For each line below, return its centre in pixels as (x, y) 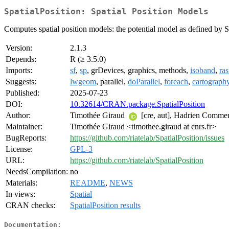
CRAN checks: (30, 205)
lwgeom (83, 82)
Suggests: (21, 82)
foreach (176, 82)
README (88, 183)
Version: (19, 48)
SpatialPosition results (105, 205)
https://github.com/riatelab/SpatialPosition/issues (147, 138)
